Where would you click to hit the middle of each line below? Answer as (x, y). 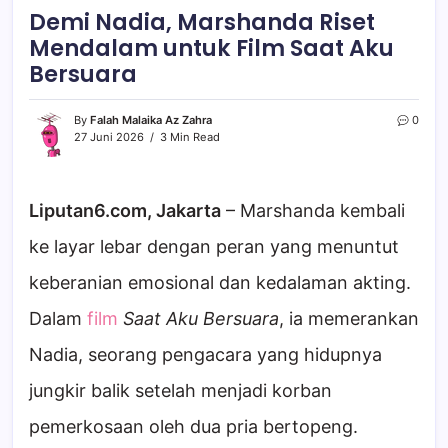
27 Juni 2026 (109, 136)
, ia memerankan (349, 318)
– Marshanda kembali (313, 210)
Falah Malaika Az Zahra (151, 119)
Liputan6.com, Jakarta (125, 210)
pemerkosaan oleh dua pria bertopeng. (193, 426)
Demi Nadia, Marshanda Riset (202, 21)
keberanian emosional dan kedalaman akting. (220, 282)
